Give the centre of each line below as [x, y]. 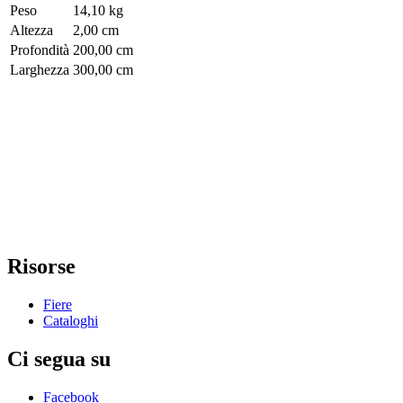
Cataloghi [71, 320]
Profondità [40, 50]
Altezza [31, 31]
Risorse [41, 267]
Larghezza [40, 70]
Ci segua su [59, 358]
